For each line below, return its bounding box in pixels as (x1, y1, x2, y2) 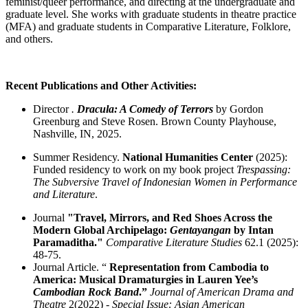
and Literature (33, 188, 95, 200)
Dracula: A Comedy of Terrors (77, 102, 213, 115)
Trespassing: (236, 163, 291, 175)
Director (33, 102, 71, 115)
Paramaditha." (33, 236, 106, 248)
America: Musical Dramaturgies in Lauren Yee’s (33, 273, 258, 285)
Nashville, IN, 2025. (33, 127, 122, 140)
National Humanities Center (122, 151, 253, 163)
